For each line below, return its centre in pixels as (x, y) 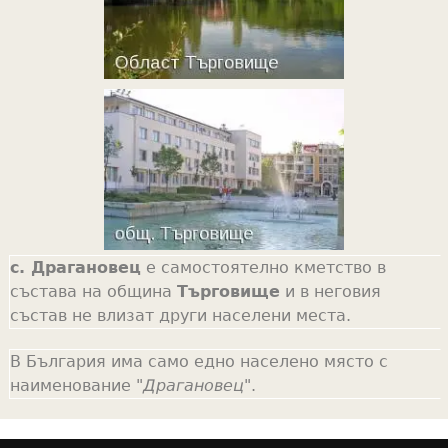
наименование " (76, 385)
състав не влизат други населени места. (180, 315)
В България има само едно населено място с (198, 361)
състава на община (93, 291)
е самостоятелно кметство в (263, 267)
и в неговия (330, 291)
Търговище (228, 291)
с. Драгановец (75, 267)
